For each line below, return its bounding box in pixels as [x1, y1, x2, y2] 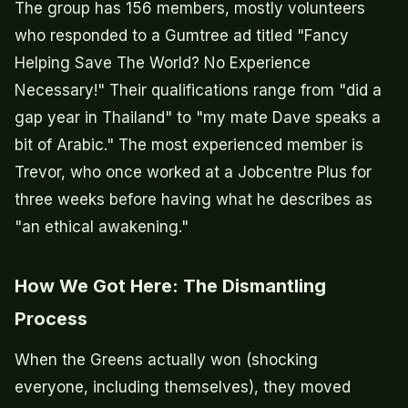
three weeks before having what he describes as [15, 190, 372, 209]
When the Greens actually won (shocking [15, 351, 318, 370]
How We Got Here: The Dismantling [15, 275, 326, 298]
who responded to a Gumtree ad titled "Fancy [15, 26, 349, 46]
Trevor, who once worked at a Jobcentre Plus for [15, 163, 372, 182]
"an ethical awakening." [15, 218, 189, 237]
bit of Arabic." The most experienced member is [15, 136, 363, 155]
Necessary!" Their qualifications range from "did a [15, 81, 382, 100]
